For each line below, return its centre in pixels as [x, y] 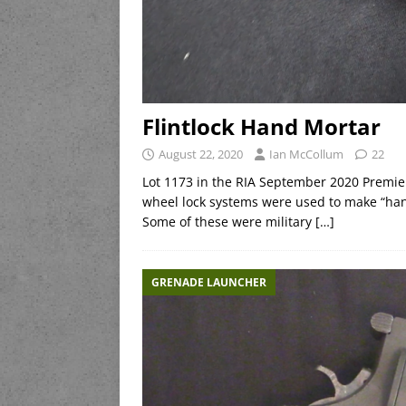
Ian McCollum [306, 155]
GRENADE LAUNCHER [209, 283]
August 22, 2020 [201, 155]
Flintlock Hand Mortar [261, 127]
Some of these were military [229, 222]
